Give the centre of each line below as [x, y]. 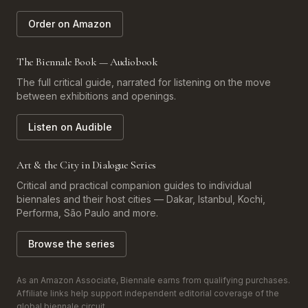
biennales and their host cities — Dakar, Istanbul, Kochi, [141, 199]
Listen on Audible [70, 127]
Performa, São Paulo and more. [87, 213]
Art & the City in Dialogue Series [86, 165]
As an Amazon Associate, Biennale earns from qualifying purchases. [153, 280]
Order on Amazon [70, 24]
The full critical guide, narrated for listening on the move [144, 82]
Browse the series [71, 244]
